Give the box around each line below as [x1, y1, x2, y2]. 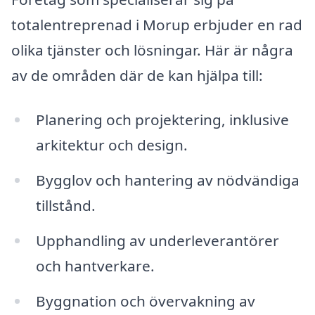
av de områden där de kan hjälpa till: [11, 65, 263, 85]
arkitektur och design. [35, 135, 188, 155]
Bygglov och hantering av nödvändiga [35, 170, 300, 191]
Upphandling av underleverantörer [35, 230, 279, 250]
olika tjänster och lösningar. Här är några [11, 39, 293, 60]
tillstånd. [35, 195, 96, 216]
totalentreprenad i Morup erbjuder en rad [11, 14, 302, 34]
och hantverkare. [35, 255, 155, 276]
